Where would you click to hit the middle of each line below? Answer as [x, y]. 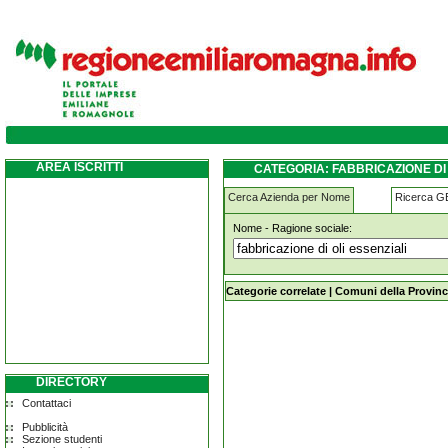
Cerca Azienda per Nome [289, 197]
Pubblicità [45, 427]
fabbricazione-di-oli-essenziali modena [207, 47]
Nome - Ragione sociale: [292, 228]
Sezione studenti [62, 439]
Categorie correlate [276, 291]
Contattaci [46, 403]
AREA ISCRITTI [79, 167]
